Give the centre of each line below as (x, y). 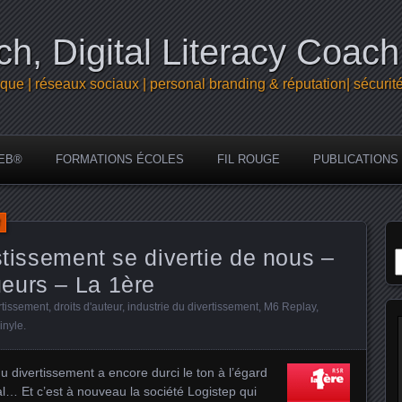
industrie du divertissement (193, 307)
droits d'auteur (88, 307)
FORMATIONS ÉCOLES (120, 159)
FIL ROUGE (249, 159)
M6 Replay (290, 307)
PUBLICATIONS (356, 159)
